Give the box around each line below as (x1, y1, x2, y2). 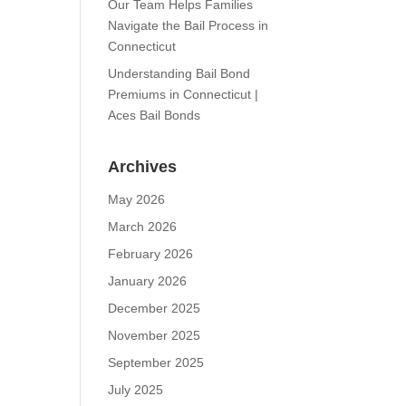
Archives (108, 158, 178, 176)
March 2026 (108, 219, 178, 234)
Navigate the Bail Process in (108, 18, 269, 33)
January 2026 (108, 274, 188, 288)
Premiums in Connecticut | (108, 87, 259, 101)
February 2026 (108, 246, 194, 261)
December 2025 (108, 301, 201, 315)
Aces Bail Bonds (108, 108, 201, 122)
